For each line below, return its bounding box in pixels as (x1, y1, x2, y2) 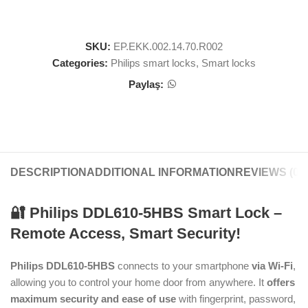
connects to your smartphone (115, 260, 249, 272)
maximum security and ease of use (10, 293, 176, 305)
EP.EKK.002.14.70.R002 (113, 41, 223, 53)
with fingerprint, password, (176, 293, 296, 305)
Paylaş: (128, 78, 164, 90)
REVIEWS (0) (235, 166, 302, 179)
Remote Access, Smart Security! (10, 225, 241, 243)
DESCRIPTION (10, 166, 87, 179)
